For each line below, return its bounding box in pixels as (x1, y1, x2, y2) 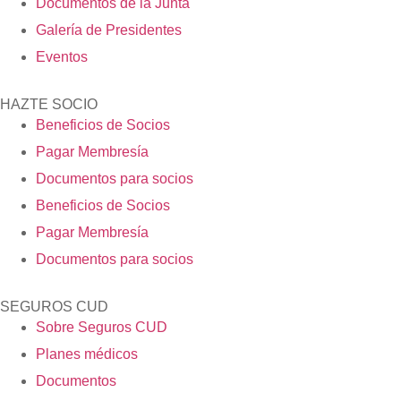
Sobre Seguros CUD (36, 320, 167, 336)
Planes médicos (36, 346, 138, 363)
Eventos (36, 49, 88, 65)
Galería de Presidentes (36, 22, 182, 38)
